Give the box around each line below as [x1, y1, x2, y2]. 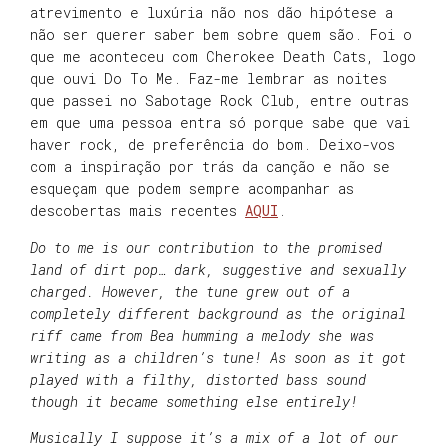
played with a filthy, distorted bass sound [30, 369, 366, 389]
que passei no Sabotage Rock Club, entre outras [30, 91, 409, 111]
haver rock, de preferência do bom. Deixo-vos [30, 135, 395, 155]
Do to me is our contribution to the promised [30, 237, 382, 257]
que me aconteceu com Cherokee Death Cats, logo [30, 47, 416, 67]
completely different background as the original [30, 303, 406, 323]
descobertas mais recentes [30, 201, 245, 221]
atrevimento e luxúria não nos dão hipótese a [30, 3, 393, 23]
